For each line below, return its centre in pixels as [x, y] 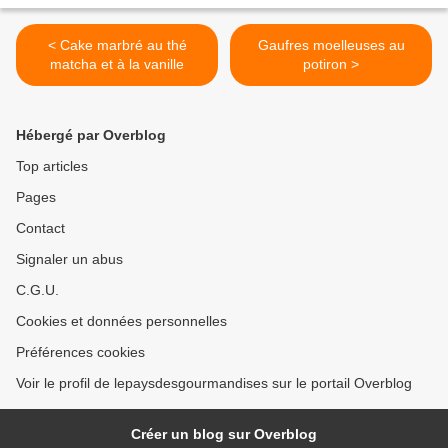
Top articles [52, 166]
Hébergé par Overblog [91, 135]
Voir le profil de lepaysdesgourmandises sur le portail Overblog [214, 383]
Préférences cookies [80, 352]
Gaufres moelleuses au [331, 45]
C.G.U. [37, 290]
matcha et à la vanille [117, 64]
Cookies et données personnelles [121, 321]
